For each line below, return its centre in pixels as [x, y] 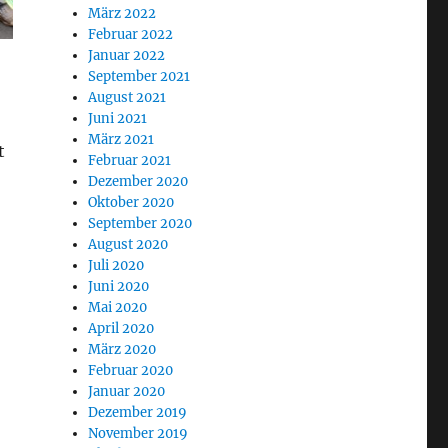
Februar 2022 [131, 34]
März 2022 [122, 13]
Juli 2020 [116, 265]
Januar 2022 [127, 55]
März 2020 [122, 349]
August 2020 [128, 244]
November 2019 [138, 433]
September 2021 [139, 76]
